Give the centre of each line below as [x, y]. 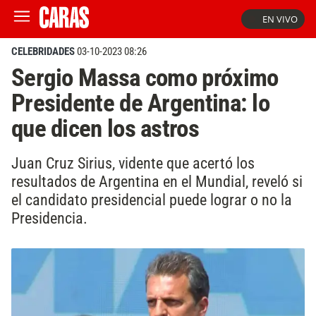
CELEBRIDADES [43, 51]
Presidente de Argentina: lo [140, 103]
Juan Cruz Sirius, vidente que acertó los [133, 163]
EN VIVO [280, 19]
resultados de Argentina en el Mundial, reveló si [157, 181]
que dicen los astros [105, 128]
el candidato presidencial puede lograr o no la [152, 199]
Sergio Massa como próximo [145, 78]
